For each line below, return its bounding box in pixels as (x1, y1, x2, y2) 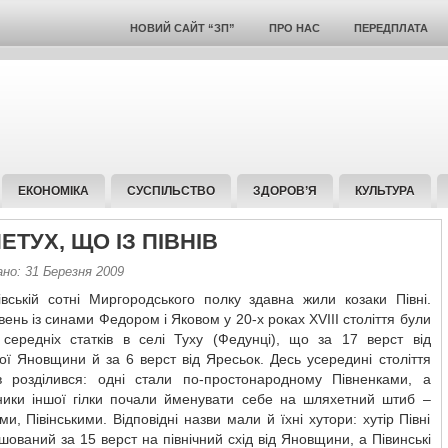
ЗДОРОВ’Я (252, 184, 317, 198)
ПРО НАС (268, 22, 320, 34)
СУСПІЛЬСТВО (126, 184, 215, 198)
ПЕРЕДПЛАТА (353, 22, 428, 34)
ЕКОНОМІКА (17, 184, 89, 198)
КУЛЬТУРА (354, 184, 415, 198)
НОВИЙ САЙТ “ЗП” (129, 22, 235, 34)
